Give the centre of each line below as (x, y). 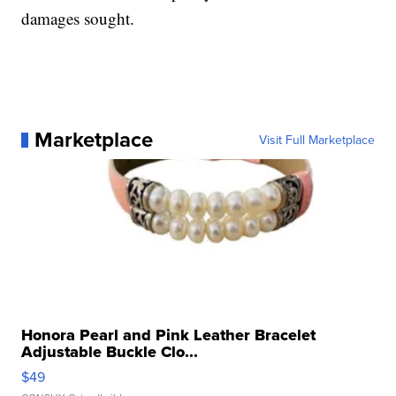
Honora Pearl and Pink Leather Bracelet (169, 335)
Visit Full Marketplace (316, 140)
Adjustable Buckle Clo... (110, 352)
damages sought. (78, 19)
